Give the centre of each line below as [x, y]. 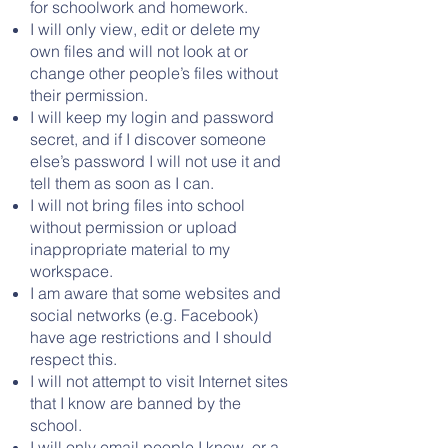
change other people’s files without [154, 73]
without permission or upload [133, 227]
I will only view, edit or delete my [145, 29]
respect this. [73, 359]
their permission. [89, 95]
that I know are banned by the [135, 403]
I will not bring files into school [137, 205]
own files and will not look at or [139, 51]
